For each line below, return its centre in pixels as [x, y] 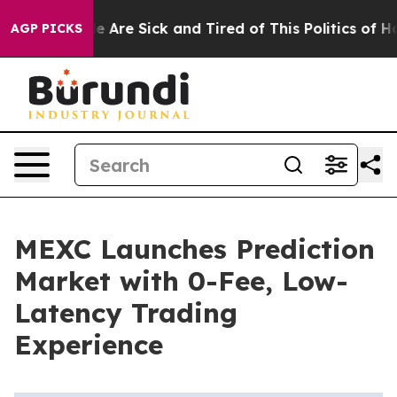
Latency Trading [126, 313]
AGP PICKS [47, 28]
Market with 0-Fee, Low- [181, 281]
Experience [89, 345]
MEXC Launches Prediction [195, 249]
